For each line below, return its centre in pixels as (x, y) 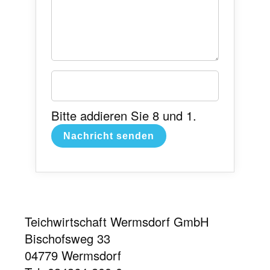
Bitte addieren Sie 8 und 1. (124, 115)
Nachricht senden (108, 135)
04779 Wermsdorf (73, 255)
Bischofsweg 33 (67, 238)
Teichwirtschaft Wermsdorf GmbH (117, 221)
